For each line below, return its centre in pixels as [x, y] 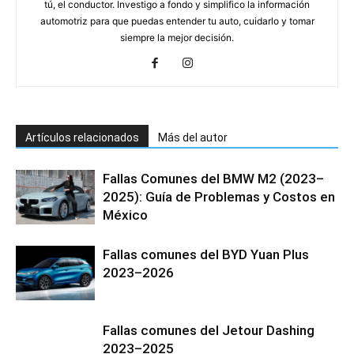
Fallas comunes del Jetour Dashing [209, 331]
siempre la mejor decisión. [177, 38]
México [125, 215]
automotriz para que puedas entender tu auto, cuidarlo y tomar [177, 21]
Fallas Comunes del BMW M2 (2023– [213, 179]
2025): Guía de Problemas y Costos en [219, 197]
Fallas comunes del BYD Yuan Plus [206, 255]
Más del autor [193, 138]
